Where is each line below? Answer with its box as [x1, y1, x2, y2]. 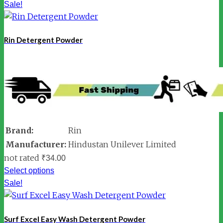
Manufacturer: [5, 139, 66, 150]
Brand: [5, 125, 33, 136]
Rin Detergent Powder [4, 35, 83, 45]
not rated [4, 153, 39, 163]
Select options [4, 166, 54, 175]
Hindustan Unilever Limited [68, 139, 176, 150]
